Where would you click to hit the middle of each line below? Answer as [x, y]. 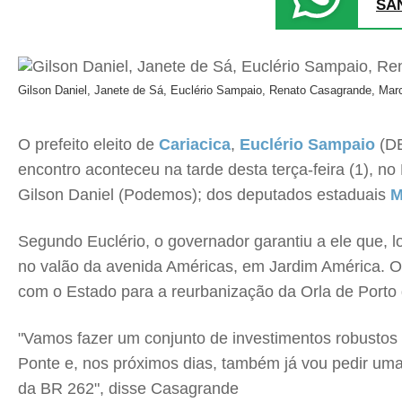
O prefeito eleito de [88, 144]
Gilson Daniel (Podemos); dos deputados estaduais [204, 195]
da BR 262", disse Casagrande [128, 389]
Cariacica [195, 144]
